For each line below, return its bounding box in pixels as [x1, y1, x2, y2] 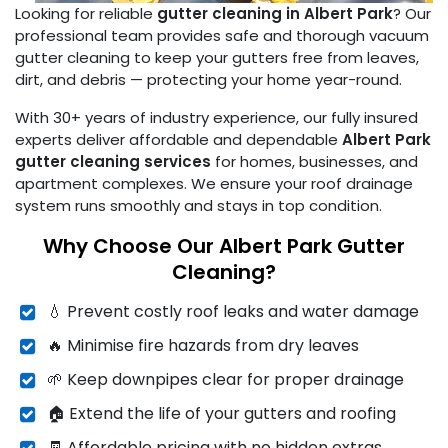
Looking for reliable [15, 3, 157, 25]
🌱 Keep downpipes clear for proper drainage [47, 368, 404, 392]
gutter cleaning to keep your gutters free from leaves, [15, 47, 419, 69]
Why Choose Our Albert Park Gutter [43, 232, 405, 261]
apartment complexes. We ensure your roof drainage [15, 173, 413, 195]
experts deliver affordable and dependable [15, 129, 342, 151]
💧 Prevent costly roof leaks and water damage [47, 300, 419, 324]
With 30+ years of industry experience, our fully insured [15, 107, 418, 129]
